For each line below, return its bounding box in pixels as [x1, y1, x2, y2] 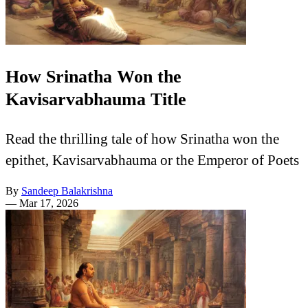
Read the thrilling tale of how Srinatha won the [5, 131, 279, 147]
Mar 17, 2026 [19, 197, 78, 210]
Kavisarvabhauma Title [5, 89, 186, 109]
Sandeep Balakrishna [21, 185, 113, 197]
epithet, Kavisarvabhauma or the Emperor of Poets [5, 152, 299, 168]
